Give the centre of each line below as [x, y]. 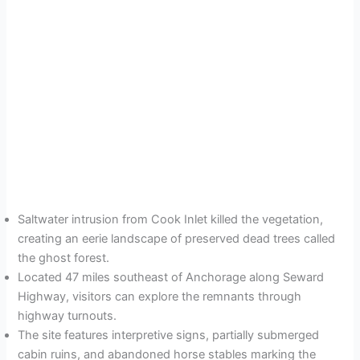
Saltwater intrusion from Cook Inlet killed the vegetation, [171, 220]
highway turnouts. [67, 316]
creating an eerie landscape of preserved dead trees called [177, 239]
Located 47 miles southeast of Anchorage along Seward [171, 278]
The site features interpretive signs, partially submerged [169, 335]
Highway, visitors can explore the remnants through [160, 297]
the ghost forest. [64, 258]
